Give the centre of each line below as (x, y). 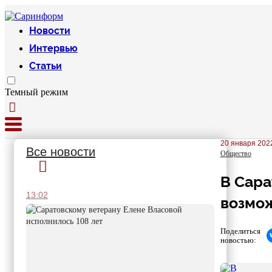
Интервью (53, 48)
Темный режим (36, 92)
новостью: (238, 240)
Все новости (61, 152)
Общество (236, 154)
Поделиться (240, 231)
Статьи (46, 66)
